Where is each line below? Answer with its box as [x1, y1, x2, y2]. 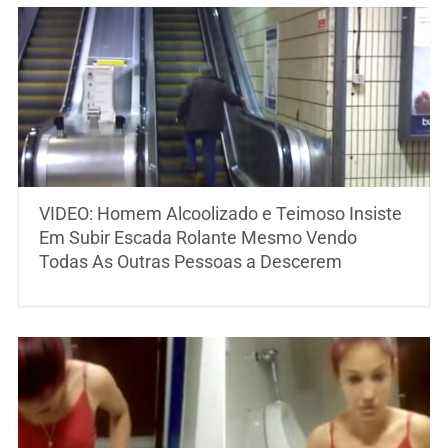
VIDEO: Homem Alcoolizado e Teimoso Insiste [38, 203, 402, 224]
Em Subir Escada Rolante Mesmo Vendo [38, 227, 357, 248]
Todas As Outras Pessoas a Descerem [38, 251, 342, 272]
